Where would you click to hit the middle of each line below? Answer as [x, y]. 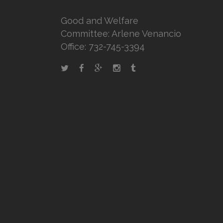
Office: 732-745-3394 [103, 47]
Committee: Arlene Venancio [121, 34]
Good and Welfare [100, 21]
